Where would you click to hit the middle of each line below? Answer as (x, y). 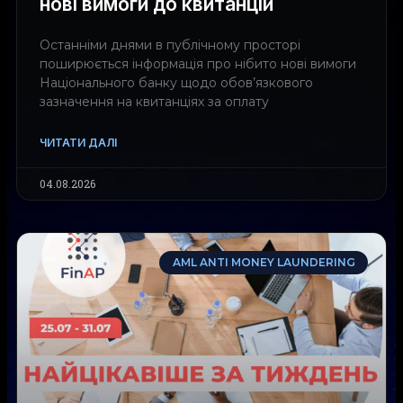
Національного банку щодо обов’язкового (176, 82)
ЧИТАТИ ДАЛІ (78, 142)
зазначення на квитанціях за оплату (154, 101)
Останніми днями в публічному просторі (170, 45)
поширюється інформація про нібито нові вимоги (198, 63)
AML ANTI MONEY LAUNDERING (264, 262)
